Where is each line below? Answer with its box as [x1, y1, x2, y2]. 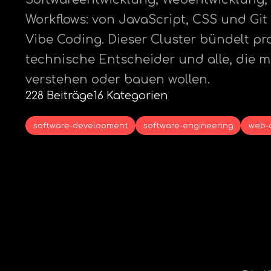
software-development [33, 120, 128, 130]
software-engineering [143, 120, 233, 130]
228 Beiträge [25, 89, 93, 102]
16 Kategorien [93, 89, 168, 102]
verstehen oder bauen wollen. [25, 72, 210, 87]
